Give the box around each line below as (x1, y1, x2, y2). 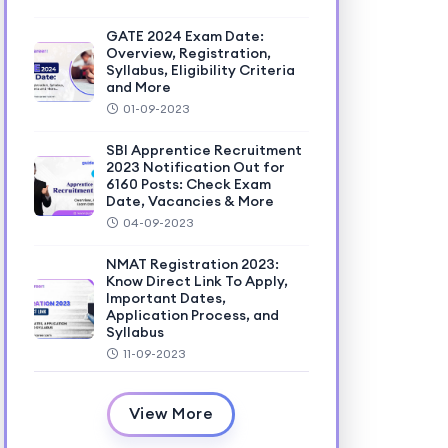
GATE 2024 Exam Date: (105, 27, 264, 45)
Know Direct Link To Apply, (105, 272, 288, 290)
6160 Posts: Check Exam (105, 175, 271, 193)
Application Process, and (105, 306, 279, 324)
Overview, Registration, (105, 44, 271, 62)
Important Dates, (105, 289, 226, 307)
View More (128, 403, 214, 423)
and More (105, 78, 171, 96)
